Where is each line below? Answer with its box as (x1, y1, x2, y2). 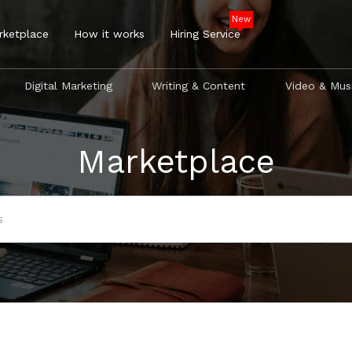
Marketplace (77, 141, 275, 181)
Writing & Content (152, 79, 246, 92)
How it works (74, 27, 145, 40)
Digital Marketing (24, 79, 113, 92)
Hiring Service (170, 27, 240, 40)
